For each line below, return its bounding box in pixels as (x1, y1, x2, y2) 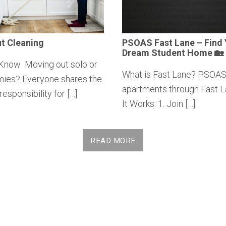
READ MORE (90, 136, 136, 145)
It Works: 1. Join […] (122, 98, 195, 109)
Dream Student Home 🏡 (122, 47, 223, 58)
